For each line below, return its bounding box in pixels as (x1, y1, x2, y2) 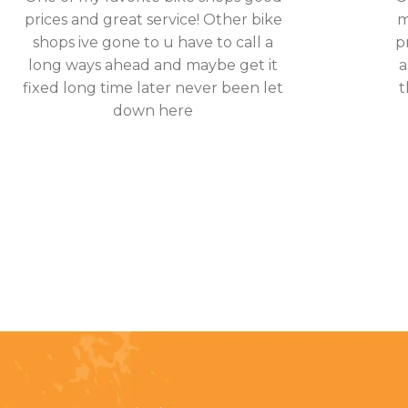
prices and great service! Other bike (24, 11, 282, 28)
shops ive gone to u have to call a (33, 34, 273, 51)
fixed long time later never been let (23, 79, 283, 97)
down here (113, 102, 193, 119)
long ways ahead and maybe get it (28, 56, 278, 74)
